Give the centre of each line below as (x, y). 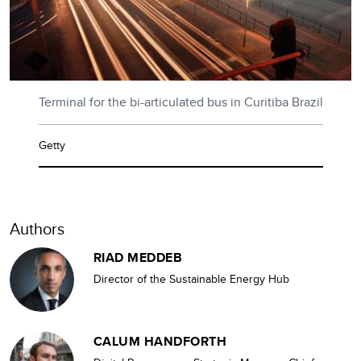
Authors (37, 228)
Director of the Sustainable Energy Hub (191, 278)
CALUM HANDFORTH (160, 341)
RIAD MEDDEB (138, 257)
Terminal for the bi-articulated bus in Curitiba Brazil (180, 102)
